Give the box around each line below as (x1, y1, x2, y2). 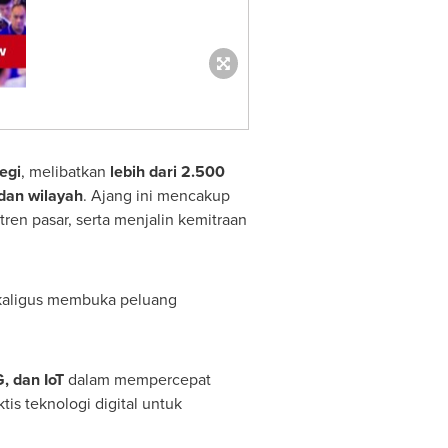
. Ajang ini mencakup (82, 184, 230, 207)
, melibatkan (20, 160, 110, 183)
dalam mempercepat (67, 368, 211, 391)
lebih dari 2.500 (109, 160, 225, 183)
